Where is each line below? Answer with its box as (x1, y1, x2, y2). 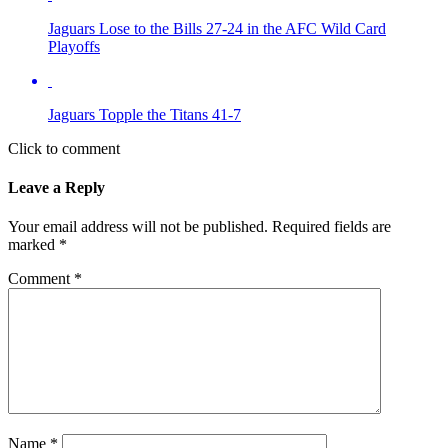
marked (8, 236, 59, 254)
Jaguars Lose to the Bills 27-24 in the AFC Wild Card (48, 19, 386, 37)
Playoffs (48, 37, 100, 55)
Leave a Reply (8, 178, 105, 196)
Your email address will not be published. (8, 218, 268, 236)
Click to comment (8, 139, 120, 157)
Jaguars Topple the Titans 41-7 (48, 105, 241, 123)
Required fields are (272, 218, 391, 236)
